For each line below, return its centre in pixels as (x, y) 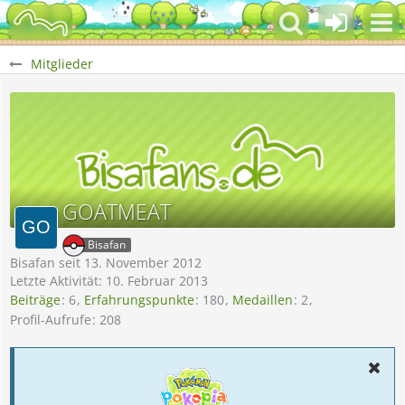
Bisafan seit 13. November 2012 (106, 263)
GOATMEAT (117, 212)
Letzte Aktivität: (58, 281)
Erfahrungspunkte (139, 300)
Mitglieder (62, 64)
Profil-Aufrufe (51, 319)
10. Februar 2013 (157, 281)
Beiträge (35, 300)
